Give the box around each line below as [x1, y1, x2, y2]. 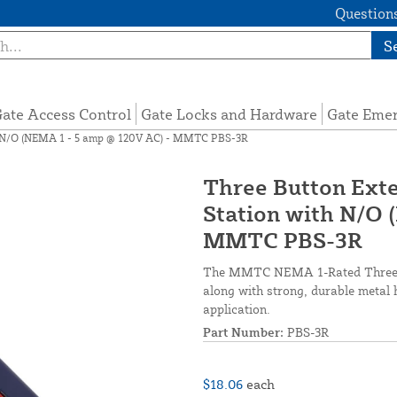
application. [203, 301, 270, 317]
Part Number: [203, 324, 284, 340]
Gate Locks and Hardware [141, 105, 318, 124]
